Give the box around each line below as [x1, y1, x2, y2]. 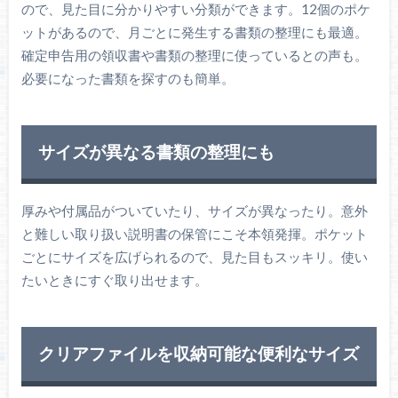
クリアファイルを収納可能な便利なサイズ [37, 343, 359, 364]
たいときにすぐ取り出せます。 [20, 271, 208, 288]
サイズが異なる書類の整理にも [37, 141, 275, 163]
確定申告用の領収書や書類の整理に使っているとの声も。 [20, 46, 368, 63]
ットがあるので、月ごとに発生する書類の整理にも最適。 [20, 23, 368, 40]
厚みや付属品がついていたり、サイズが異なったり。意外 [20, 202, 368, 219]
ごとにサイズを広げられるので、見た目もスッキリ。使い [20, 248, 368, 265]
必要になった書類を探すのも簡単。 [20, 69, 235, 86]
